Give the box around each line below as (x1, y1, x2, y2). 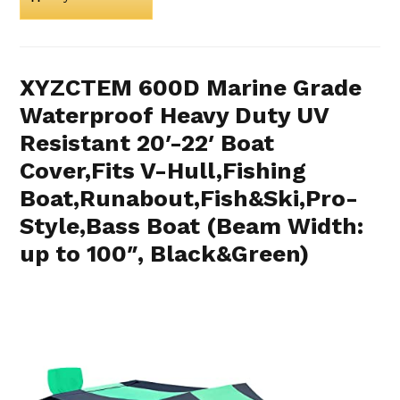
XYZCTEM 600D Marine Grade (20, 73, 362, 101)
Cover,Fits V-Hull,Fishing (20, 156, 307, 184)
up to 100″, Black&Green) (20, 239, 310, 267)
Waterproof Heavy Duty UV (20, 101, 329, 129)
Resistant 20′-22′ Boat (20, 129, 275, 156)
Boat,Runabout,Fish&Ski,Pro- (20, 184, 359, 212)
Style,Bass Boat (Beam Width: (20, 212, 364, 239)
